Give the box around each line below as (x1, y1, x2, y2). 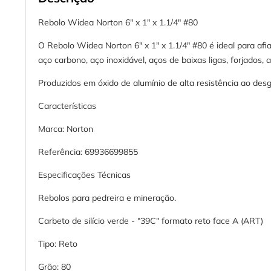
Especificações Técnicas (38, 169, 131, 181)
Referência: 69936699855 (38, 146, 138, 158)
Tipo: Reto (38, 238, 77, 250)
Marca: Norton (38, 123, 93, 135)
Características (38, 100, 96, 112)
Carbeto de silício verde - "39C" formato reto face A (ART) (38, 215, 263, 227)
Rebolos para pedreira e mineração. (38, 192, 176, 204)
